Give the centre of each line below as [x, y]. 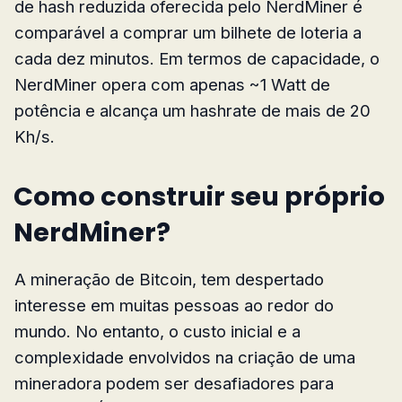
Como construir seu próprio [199, 196]
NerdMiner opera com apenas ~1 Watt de [172, 84]
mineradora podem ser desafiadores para [174, 383]
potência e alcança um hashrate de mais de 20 [192, 110]
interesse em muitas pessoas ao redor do [174, 305]
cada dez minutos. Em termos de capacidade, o [197, 58]
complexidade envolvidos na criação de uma [185, 357]
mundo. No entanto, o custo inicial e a [157, 331]
